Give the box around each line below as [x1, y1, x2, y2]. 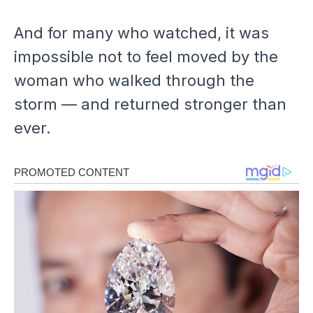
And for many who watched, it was [14, 24, 269, 43]
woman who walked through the [14, 71, 254, 90]
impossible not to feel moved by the [14, 48, 278, 66]
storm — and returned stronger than [14, 95, 286, 114]
